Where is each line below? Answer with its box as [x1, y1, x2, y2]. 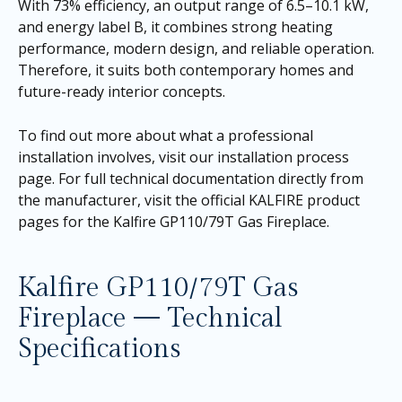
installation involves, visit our [18, 147, 217, 168]
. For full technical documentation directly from [52, 169, 363, 189]
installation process [217, 147, 349, 168]
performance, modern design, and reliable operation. [18, 38, 374, 58]
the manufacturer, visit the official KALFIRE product [18, 190, 360, 211]
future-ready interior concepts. [18, 81, 225, 101]
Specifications [18, 333, 181, 366]
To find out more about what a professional [18, 126, 313, 146]
